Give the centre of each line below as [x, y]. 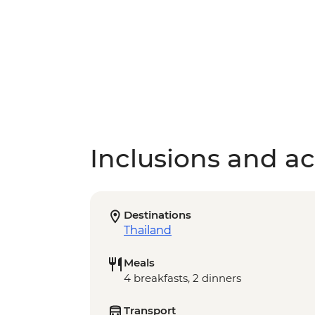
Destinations [157, 215]
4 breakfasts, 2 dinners [182, 278]
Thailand [148, 231]
